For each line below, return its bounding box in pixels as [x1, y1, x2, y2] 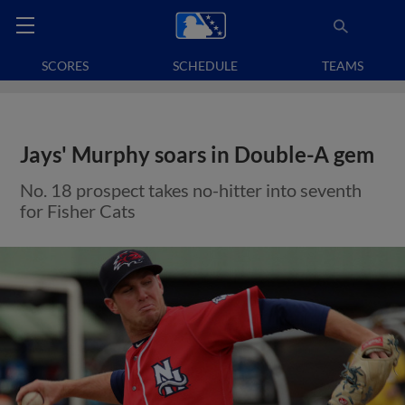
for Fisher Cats [20, 200, 137, 221]
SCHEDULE [173, 58, 238, 73]
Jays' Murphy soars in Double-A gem [20, 142, 375, 167]
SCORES [42, 58, 89, 73]
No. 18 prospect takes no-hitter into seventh [20, 179, 363, 201]
